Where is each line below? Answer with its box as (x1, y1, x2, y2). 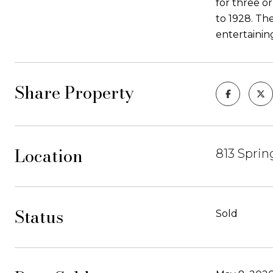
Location (15, 143, 83, 169)
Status (15, 204, 63, 230)
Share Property (15, 79, 134, 105)
